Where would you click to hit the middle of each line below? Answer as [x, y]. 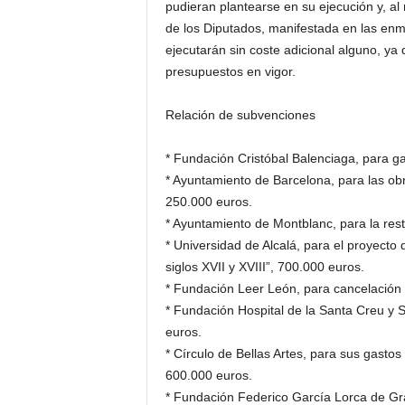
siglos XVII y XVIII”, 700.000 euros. [264, 267]
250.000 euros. [208, 202]
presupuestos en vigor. [230, 71]
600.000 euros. [208, 375]
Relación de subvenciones [240, 115]
